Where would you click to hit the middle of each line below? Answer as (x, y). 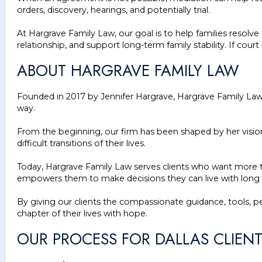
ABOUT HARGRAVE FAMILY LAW (128, 70)
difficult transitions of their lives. (81, 143)
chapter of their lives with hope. (82, 213)
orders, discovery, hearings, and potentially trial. (113, 10)
